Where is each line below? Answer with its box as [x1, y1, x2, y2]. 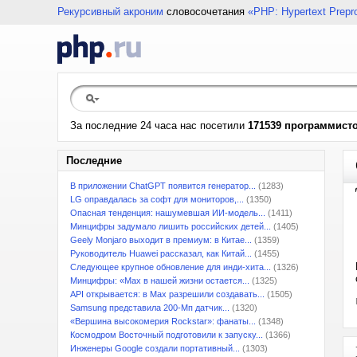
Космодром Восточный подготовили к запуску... [70, 330, 263, 339]
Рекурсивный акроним [57, 6, 163, 18]
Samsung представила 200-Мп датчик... [70, 303, 229, 312]
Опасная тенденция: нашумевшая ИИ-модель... [70, 208, 265, 218]
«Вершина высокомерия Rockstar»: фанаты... [70, 316, 256, 326]
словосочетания [163, 6, 248, 18]
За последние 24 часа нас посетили [70, 120, 248, 131]
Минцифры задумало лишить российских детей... [70, 222, 271, 231]
